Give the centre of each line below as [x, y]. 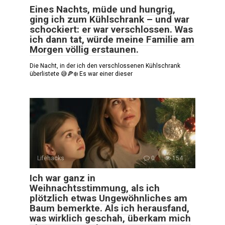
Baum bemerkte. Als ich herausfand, [109, 208]
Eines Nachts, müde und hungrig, [102, 10]
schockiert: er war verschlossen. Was [111, 30]
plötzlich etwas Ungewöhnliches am [108, 198]
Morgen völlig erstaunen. [84, 50]
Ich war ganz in [63, 178]
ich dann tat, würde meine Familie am [112, 40]
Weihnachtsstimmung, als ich [95, 188]
